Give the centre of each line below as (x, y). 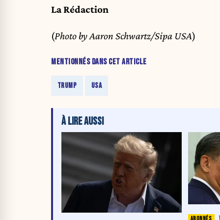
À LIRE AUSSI (82, 122)
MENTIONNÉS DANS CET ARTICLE (99, 62)
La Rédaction (80, 9)
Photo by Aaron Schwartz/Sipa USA (123, 36)
